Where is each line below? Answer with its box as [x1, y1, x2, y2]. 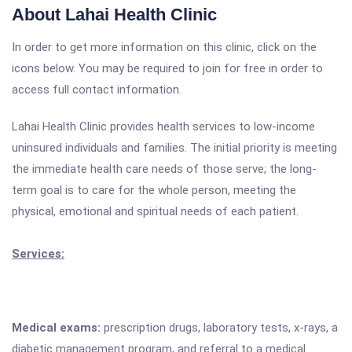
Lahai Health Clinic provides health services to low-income [12, 119, 315, 134]
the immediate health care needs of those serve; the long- [12, 162, 317, 176]
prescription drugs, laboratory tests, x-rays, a [104, 321, 338, 335]
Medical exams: [12, 321, 104, 335]
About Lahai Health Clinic [12, 5, 217, 24]
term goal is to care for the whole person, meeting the [12, 183, 296, 197]
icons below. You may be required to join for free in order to [12, 61, 323, 75]
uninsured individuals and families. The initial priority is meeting [12, 141, 337, 155]
